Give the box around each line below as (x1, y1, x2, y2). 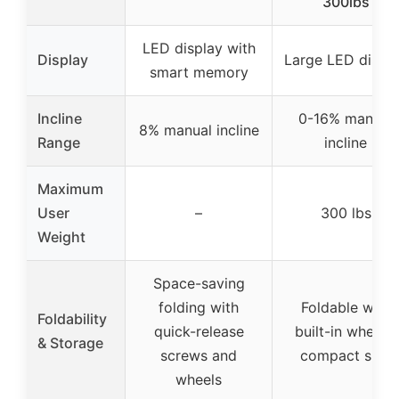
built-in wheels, (295, 322, 396, 341)
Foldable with (300, 298, 391, 317)
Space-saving (152, 274, 245, 293)
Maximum (37, 180, 103, 199)
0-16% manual (298, 110, 393, 128)
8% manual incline (138, 121, 259, 140)
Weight (37, 228, 85, 247)
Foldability (37, 310, 107, 329)
